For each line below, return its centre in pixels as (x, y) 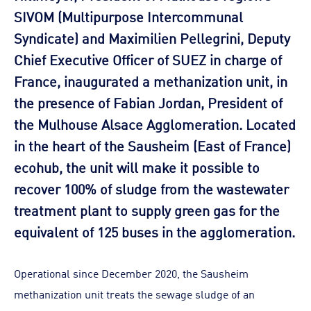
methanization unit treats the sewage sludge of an (134, 294)
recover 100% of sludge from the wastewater (151, 188)
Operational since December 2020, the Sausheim (131, 273)
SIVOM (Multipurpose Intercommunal (128, 16)
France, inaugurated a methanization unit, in (151, 80)
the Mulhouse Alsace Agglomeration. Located (155, 123)
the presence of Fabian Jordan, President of (148, 102)
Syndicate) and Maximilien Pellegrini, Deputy (152, 37)
